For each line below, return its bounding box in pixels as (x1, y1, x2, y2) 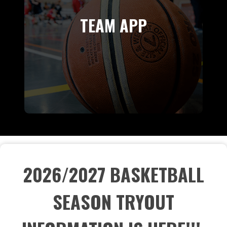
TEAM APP (80, 13, 147, 37)
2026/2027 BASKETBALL (23, 160, 204, 187)
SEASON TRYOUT (53, 187, 174, 215)
